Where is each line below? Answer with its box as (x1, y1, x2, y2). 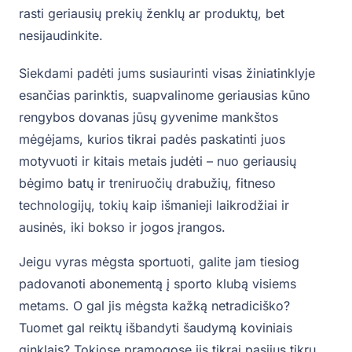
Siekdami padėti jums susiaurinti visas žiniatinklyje (19, 65, 315, 82)
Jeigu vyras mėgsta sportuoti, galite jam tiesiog (19, 254, 299, 270)
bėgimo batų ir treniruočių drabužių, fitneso (19, 175, 276, 192)
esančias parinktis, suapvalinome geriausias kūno (19, 87, 310, 104)
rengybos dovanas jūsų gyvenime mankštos (19, 109, 278, 126)
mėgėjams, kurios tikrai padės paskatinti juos (19, 131, 285, 148)
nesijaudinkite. (19, 27, 103, 44)
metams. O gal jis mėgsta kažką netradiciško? (19, 298, 290, 314)
